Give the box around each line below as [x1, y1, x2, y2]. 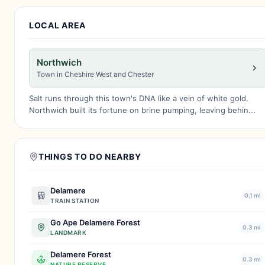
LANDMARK [50, 229, 86, 236]
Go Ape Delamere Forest [50, 218, 140, 227]
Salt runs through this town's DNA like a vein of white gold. [29, 93, 248, 103]
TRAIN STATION [50, 197, 99, 204]
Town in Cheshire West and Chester [37, 70, 154, 79]
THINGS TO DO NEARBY [38, 151, 141, 161]
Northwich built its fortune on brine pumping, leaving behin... [29, 105, 256, 115]
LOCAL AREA [29, 20, 86, 30]
